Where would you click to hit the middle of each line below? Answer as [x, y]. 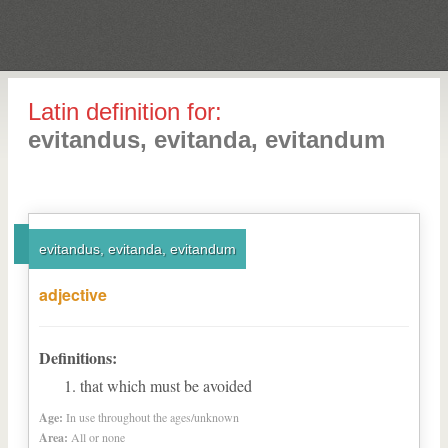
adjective [73, 294]
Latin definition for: [125, 111]
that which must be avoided [166, 385]
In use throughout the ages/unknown [152, 417]
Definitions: [78, 357]
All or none [98, 437]
